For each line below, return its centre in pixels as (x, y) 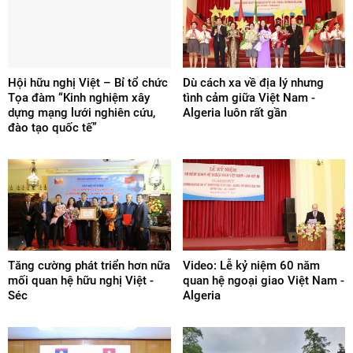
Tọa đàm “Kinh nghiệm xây (79, 98)
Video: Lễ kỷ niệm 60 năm (251, 266)
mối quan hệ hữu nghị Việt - (81, 281)
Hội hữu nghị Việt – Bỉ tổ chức (88, 83)
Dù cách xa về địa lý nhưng (253, 83)
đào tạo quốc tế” (52, 128)
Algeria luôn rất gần (234, 113)
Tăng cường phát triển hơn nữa (89, 266)
